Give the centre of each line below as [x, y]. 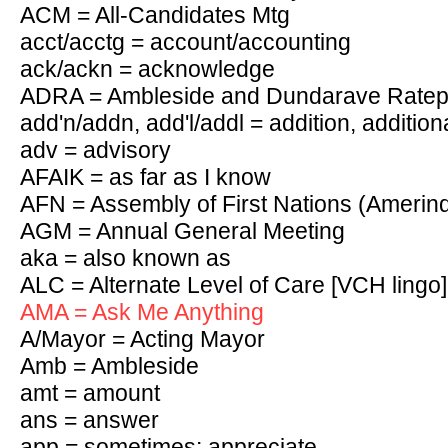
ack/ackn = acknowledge [147, 69]
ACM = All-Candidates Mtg [155, 15]
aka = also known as [125, 258]
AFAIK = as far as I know [145, 177]
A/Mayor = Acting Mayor [142, 339]
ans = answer [89, 420]
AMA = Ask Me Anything [142, 312]
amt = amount [90, 393]
